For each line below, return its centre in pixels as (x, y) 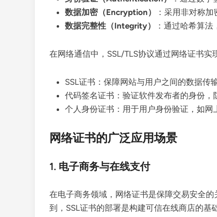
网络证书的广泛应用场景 (113, 138)
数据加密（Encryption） (110, 12)
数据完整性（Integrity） (110, 26)
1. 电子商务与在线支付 (100, 166)
